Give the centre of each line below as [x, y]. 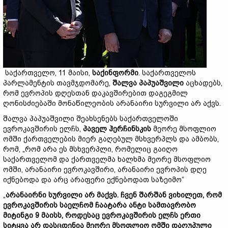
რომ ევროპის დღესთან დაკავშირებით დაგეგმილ [95, 93]
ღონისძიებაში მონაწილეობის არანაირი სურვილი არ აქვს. [112, 103]
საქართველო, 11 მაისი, [48, 73]
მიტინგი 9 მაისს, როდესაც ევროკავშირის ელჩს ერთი [102, 215]
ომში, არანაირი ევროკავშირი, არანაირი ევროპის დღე [105, 169]
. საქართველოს [167, 73]
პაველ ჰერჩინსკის [117, 129]
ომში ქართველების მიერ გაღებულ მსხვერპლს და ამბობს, [111, 139]
